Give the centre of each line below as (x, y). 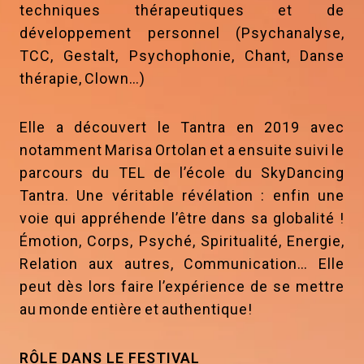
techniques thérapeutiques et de (182, 11)
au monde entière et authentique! (136, 310)
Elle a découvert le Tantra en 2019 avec (182, 128)
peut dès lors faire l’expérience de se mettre (182, 287)
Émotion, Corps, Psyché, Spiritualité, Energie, (182, 241)
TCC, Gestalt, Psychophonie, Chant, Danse (182, 56)
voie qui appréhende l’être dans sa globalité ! (182, 219)
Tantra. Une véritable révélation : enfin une (182, 196)
